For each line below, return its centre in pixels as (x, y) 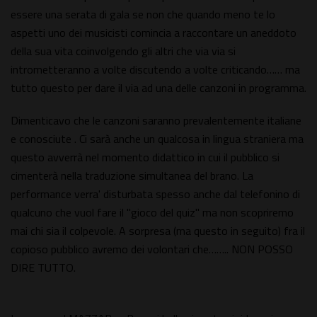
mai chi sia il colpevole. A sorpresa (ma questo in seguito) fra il (158, 231)
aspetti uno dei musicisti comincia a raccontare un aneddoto (154, 33)
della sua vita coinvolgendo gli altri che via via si (123, 51)
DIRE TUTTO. (43, 268)
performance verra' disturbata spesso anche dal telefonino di (155, 194)
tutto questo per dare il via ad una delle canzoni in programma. (158, 88)
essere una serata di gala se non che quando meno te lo (143, 15)
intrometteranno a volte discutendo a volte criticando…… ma (155, 70)
